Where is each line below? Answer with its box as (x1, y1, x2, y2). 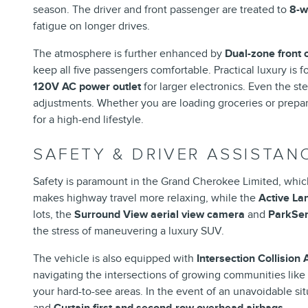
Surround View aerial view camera (74, 207, 245, 221)
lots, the (33, 207, 74, 221)
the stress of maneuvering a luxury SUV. (33, 223, 224, 238)
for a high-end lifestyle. (33, 112, 144, 126)
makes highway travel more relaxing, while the (33, 190, 258, 205)
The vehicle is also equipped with (33, 251, 197, 265)
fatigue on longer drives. (33, 19, 150, 33)
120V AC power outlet (33, 79, 141, 93)
